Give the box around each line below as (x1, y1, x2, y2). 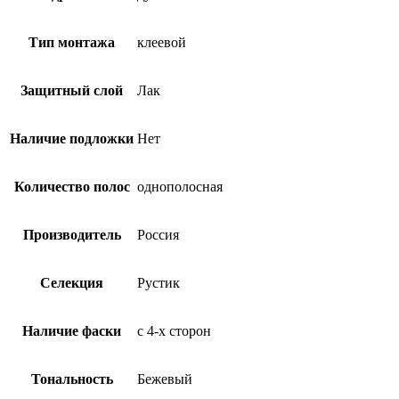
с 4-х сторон (137, 322, 211, 338)
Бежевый (137, 370, 192, 387)
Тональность (30, 370, 113, 387)
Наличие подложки (10, 130, 134, 146)
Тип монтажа (28, 34, 115, 50)
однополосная (137, 178, 223, 194)
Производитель (22, 226, 121, 242)
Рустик (137, 274, 180, 290)
